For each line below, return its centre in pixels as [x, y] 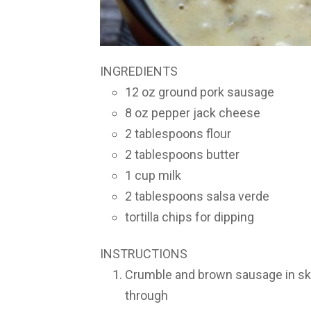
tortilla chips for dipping [190, 217]
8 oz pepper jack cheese [193, 113]
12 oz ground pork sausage [200, 92]
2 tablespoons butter [182, 155]
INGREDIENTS [139, 72]
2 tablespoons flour [178, 134]
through [146, 295]
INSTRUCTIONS [144, 253]
